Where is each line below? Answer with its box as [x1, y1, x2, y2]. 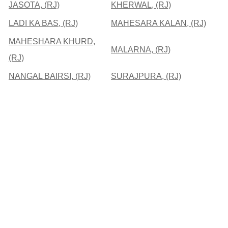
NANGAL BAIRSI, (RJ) [9, 71, 91, 80]
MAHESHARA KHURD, [9, 37, 95, 46]
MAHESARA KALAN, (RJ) [111, 18, 206, 27]
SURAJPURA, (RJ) [111, 71, 181, 80]
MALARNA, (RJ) [111, 45, 170, 54]
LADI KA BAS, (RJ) [9, 18, 78, 27]
